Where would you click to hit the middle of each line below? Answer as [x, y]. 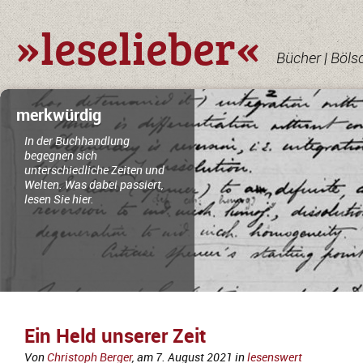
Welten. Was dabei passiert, [94, 185]
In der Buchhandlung [77, 141]
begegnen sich [61, 156]
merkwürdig [59, 115]
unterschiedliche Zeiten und [94, 171]
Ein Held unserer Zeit [115, 337]
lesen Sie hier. [59, 200]
